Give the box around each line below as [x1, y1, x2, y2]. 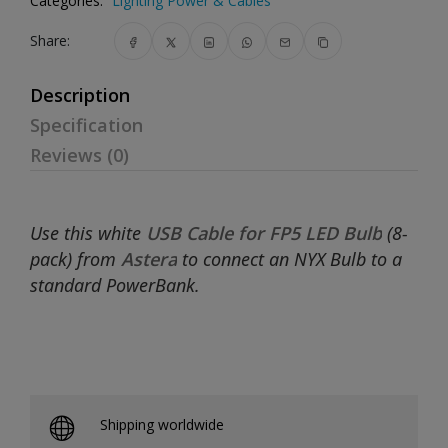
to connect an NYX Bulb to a [177, 247, 402, 271]
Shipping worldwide [100, 415, 224, 434]
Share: [30, 31, 70, 50]
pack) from [30, 247, 121, 271]
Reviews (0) [30, 143, 129, 167]
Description [30, 83, 130, 107]
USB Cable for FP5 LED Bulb [146, 221, 382, 245]
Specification [30, 113, 143, 137]
